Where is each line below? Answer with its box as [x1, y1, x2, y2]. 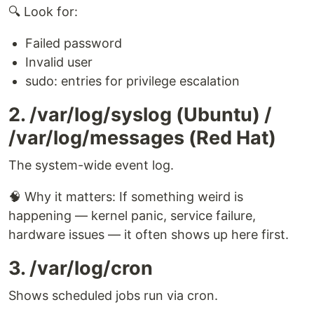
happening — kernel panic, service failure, [8, 208, 256, 223]
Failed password [25, 36, 122, 50]
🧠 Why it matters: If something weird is [8, 189, 243, 204]
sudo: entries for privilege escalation [25, 74, 240, 88]
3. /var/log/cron [8, 257, 153, 280]
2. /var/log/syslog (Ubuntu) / [8, 103, 272, 126]
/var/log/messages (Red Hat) [8, 126, 276, 149]
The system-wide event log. [8, 158, 174, 172]
